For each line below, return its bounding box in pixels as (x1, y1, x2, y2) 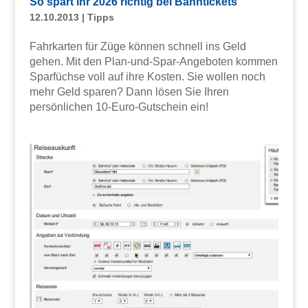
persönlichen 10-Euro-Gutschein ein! (29, 101, 208, 113)
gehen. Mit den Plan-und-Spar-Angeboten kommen (29, 56, 278, 68)
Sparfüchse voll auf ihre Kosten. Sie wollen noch (29, 71, 265, 83)
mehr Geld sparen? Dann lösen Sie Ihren (29, 86, 229, 98)
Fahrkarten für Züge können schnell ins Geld (29, 41, 246, 53)
